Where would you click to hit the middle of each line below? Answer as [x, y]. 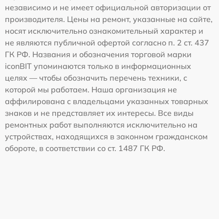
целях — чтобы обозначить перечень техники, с [96, 77]
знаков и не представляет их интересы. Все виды [99, 113]
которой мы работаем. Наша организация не [91, 89]
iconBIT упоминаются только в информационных [98, 66]
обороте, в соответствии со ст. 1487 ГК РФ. [85, 148]
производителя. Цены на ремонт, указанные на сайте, [109, 19]
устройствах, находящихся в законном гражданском [106, 136]
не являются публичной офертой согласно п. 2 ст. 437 [107, 42]
